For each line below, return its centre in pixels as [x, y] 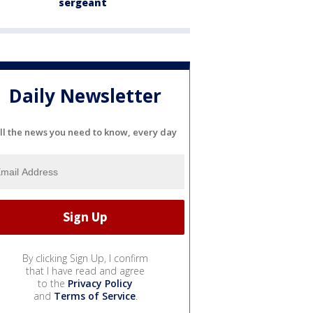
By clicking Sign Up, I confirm [85, 258]
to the [53, 283]
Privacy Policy [100, 283]
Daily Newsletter [85, 96]
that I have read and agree [85, 270]
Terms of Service [94, 296]
